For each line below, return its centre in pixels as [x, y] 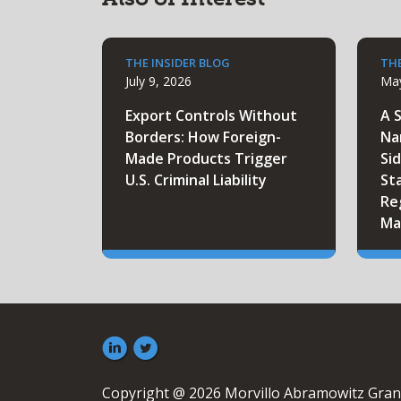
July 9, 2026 [158, 81]
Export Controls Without [211, 116]
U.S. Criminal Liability [196, 180]
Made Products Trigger [206, 159]
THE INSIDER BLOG [178, 63]
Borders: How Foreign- [203, 137]
